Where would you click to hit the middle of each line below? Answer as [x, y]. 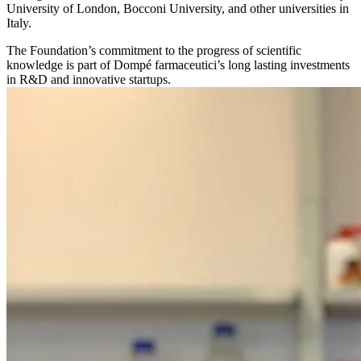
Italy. [19, 23]
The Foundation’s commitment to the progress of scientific [154, 50]
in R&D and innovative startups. [89, 79]
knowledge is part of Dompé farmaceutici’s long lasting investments [178, 64]
